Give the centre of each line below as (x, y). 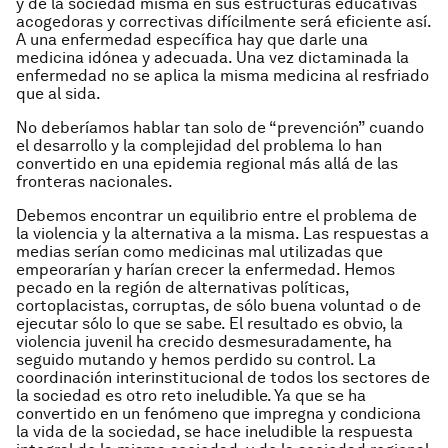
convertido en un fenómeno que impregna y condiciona (218, 413)
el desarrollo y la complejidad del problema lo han (199, 145)
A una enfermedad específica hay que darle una (192, 39)
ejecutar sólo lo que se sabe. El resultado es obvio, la (209, 323)
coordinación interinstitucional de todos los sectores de (223, 377)
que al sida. (58, 93)
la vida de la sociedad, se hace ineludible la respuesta (214, 431)
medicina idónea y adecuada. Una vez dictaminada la (212, 57)
